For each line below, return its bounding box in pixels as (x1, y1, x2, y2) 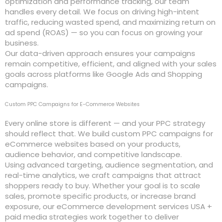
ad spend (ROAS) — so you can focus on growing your (5, 27, 203, 38)
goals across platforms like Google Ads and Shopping (5, 68, 203, 79)
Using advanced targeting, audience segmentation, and (5, 160, 214, 170)
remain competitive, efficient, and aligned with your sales (5, 58, 217, 69)
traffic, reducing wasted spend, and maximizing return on (5, 16, 216, 27)
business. (5, 37, 39, 48)
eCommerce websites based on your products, (5, 139, 181, 150)
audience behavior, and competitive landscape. (5, 149, 182, 160)
